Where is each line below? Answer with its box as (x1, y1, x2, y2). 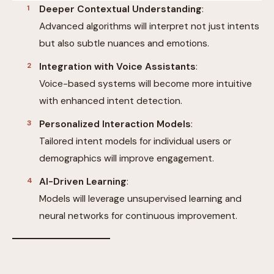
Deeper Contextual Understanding (39, 2, 202, 15)
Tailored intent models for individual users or (39, 135, 231, 147)
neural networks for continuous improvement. (39, 209, 237, 222)
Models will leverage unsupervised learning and (39, 192, 242, 205)
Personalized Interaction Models (39, 117, 191, 130)
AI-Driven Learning (39, 175, 127, 188)
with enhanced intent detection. (39, 94, 182, 107)
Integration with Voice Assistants (39, 60, 196, 73)
